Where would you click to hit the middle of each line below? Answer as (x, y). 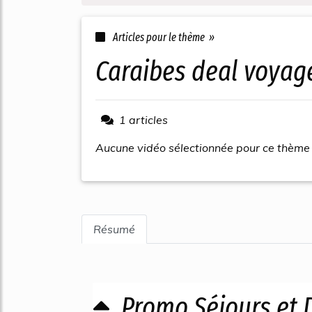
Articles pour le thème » (163, 37)
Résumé (114, 229)
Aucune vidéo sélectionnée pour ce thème (203, 148)
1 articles (143, 120)
